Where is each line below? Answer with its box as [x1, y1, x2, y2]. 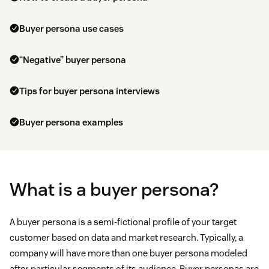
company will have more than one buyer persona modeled [10, 247, 247, 259]
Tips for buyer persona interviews [19, 85, 160, 97]
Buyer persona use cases [19, 23, 124, 35]
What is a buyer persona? [10, 178, 219, 202]
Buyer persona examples [19, 116, 123, 128]
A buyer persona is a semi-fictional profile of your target [10, 216, 237, 228]
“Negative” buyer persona [19, 54, 126, 66]
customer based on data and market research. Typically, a [10, 232, 243, 244]
